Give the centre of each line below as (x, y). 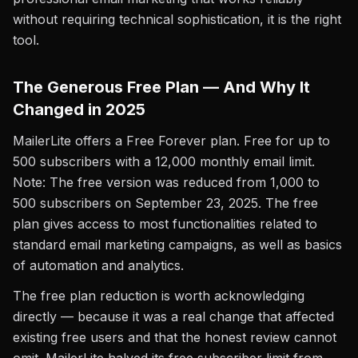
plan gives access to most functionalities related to (165, 224)
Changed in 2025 (79, 109)
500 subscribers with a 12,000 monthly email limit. (164, 161)
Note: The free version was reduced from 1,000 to (166, 182)
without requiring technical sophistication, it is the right (177, 19)
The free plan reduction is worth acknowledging (159, 296)
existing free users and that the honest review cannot (175, 337)
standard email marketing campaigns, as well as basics (177, 245)
